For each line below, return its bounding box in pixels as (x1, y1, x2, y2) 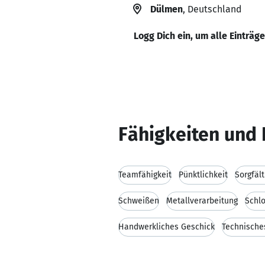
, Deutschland (183, 4, 241, 15)
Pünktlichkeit (179, 170, 228, 180)
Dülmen (150, 4, 183, 15)
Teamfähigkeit (118, 170, 172, 180)
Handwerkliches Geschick (118, 222, 215, 232)
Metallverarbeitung (166, 196, 238, 206)
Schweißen (118, 196, 159, 206)
